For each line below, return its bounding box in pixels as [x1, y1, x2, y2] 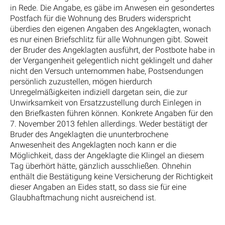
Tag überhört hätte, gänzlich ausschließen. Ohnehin [10, 161, 191, 171]
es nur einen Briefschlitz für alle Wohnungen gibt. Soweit [10, 35, 208, 45]
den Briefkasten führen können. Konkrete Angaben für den [10, 108, 213, 119]
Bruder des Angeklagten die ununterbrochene [10, 130, 168, 140]
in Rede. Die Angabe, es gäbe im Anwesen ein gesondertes [10, 3, 214, 13]
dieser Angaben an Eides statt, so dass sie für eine [10, 182, 186, 192]
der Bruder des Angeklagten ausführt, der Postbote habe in [10, 45, 215, 55]
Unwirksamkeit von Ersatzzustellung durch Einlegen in [10, 98, 201, 108]
